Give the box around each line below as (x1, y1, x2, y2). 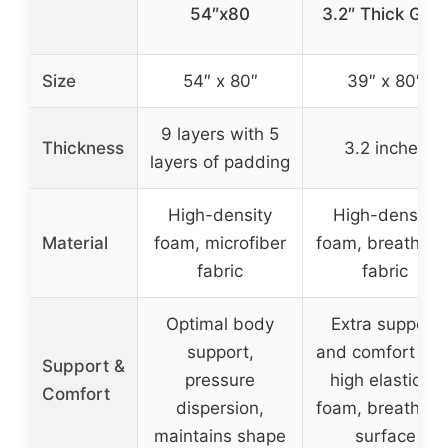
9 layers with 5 (161, 123, 279, 144)
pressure (185, 369, 255, 390)
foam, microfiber (154, 232, 286, 253)
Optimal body (166, 313, 274, 334)
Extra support (331, 313, 439, 334)
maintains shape (154, 425, 286, 446)
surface (354, 425, 416, 446)
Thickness (42, 137, 124, 158)
